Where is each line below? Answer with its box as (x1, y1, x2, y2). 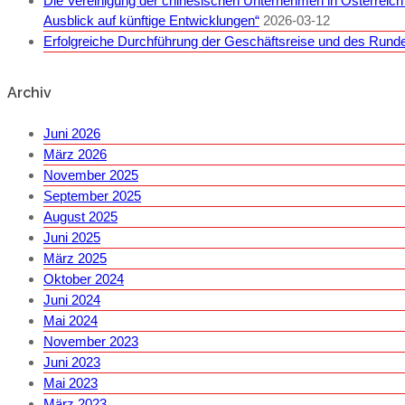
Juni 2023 (43, 353, 100, 370)
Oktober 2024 (43, 270, 124, 287)
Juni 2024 (43, 291, 100, 307)
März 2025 (43, 250, 107, 266)
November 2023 (43, 333, 138, 349)
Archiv (7, 83, 52, 101)
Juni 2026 (43, 125, 100, 141)
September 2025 (43, 187, 141, 203)
